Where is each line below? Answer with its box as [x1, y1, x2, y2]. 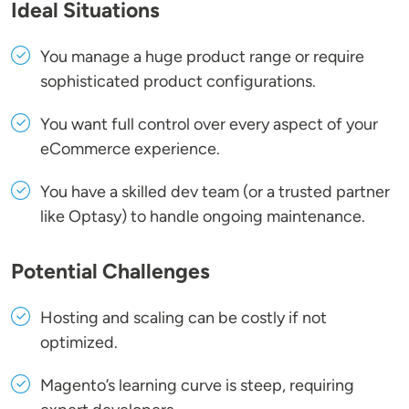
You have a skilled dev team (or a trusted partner [40, 182, 390, 203]
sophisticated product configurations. [40, 71, 316, 92]
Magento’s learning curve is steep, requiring [40, 375, 354, 396]
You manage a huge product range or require [40, 47, 364, 68]
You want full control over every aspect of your [40, 114, 378, 135]
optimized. [40, 332, 118, 353]
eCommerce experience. [40, 139, 220, 160]
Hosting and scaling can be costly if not [40, 308, 327, 329]
